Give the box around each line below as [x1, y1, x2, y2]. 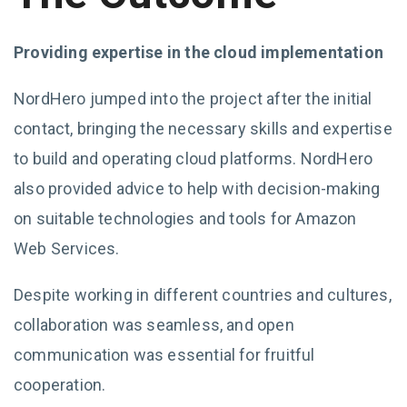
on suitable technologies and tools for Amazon [14, 209, 357, 228]
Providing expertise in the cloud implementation [14, 43, 383, 62]
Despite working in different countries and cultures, [14, 285, 392, 304]
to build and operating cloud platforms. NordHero [14, 149, 373, 168]
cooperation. [14, 375, 106, 394]
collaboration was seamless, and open [14, 315, 294, 334]
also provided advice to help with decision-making [14, 179, 381, 198]
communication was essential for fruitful [14, 345, 315, 364]
